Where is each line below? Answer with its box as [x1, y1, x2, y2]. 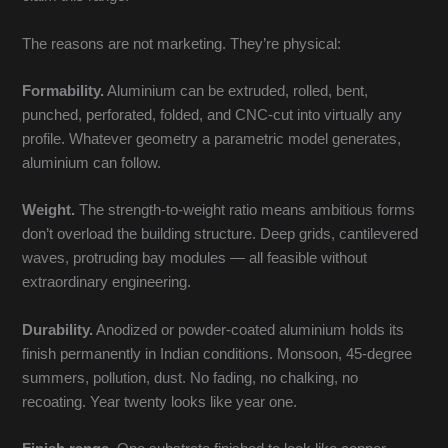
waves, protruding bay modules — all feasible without [22, 250, 368, 267]
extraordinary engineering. [22, 274, 192, 291]
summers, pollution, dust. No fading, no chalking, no [22, 369, 359, 386]
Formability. [22, 83, 105, 100]
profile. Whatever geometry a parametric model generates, [22, 131, 402, 148]
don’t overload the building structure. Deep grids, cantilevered [22, 226, 419, 243]
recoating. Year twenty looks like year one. [22, 393, 298, 410]
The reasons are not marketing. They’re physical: [22, 35, 342, 52]
